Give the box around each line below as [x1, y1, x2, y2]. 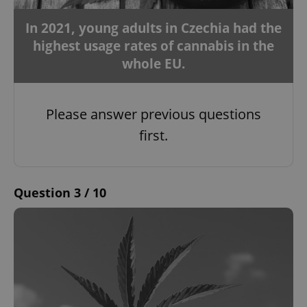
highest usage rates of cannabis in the [33, 36, 274, 55]
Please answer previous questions [46, 104, 261, 123]
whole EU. [122, 54, 185, 73]
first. [139, 125, 168, 145]
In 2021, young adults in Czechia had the [25, 19, 282, 37]
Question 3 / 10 [14, 184, 106, 201]
